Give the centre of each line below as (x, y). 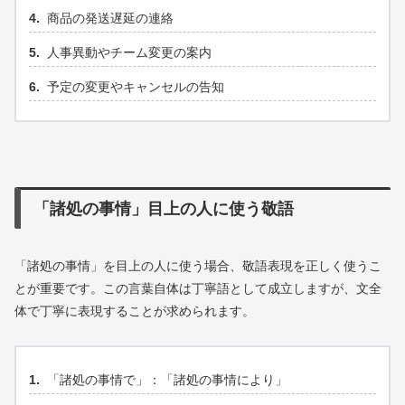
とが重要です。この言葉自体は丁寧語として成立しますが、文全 (198, 289)
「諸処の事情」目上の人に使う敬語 (164, 209)
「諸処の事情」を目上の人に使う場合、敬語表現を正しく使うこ (198, 266)
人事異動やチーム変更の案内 (129, 52)
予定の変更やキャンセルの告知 (136, 86)
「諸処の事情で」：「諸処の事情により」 (167, 380)
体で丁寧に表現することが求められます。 (135, 311)
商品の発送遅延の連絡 (110, 18)
